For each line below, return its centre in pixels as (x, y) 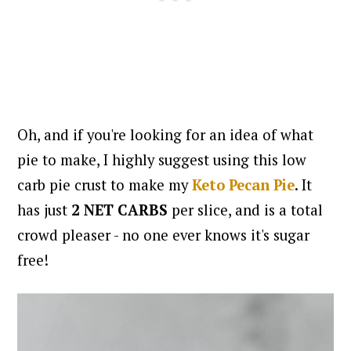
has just (43, 210)
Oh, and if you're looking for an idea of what (166, 134)
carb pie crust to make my (105, 185)
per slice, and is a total (246, 210)
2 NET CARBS (118, 210)
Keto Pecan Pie (244, 185)
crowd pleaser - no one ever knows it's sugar (164, 235)
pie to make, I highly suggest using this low (162, 159)
